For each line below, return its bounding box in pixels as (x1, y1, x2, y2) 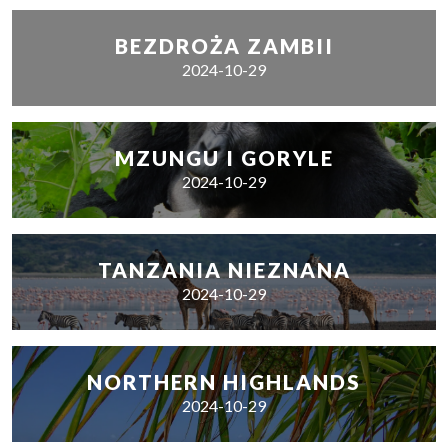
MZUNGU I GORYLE (114, 146, 334, 170)
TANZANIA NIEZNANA (97, 258, 351, 282)
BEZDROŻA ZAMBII (114, 34, 334, 58)
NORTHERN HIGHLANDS (87, 370, 361, 394)
